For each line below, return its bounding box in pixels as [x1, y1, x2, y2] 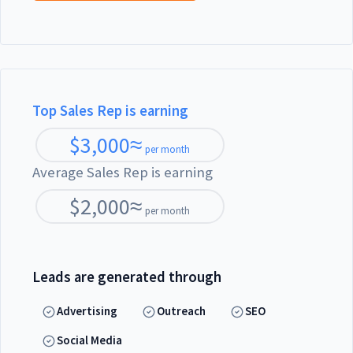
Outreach [157, 303, 206, 318]
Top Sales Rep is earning [32, 102, 188, 121]
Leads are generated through [32, 268, 221, 287]
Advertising [57, 303, 118, 318]
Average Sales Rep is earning [32, 163, 213, 182]
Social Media [57, 333, 123, 347]
